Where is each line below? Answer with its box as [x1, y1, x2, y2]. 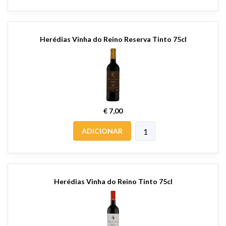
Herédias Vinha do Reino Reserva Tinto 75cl [39, 35, 187, 44]
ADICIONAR [82, 127, 123, 136]
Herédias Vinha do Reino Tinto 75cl [53, 177, 173, 186]
